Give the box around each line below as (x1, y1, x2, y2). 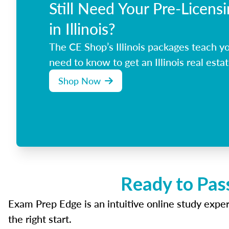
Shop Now (58, 74, 101, 87)
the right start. (8, 212, 72, 226)
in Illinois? (49, 18, 116, 39)
